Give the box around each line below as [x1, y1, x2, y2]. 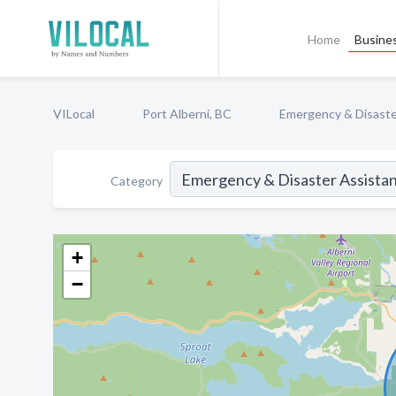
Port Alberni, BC [142, 106, 232, 121]
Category [110, 172, 163, 188]
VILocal [53, 106, 95, 121]
